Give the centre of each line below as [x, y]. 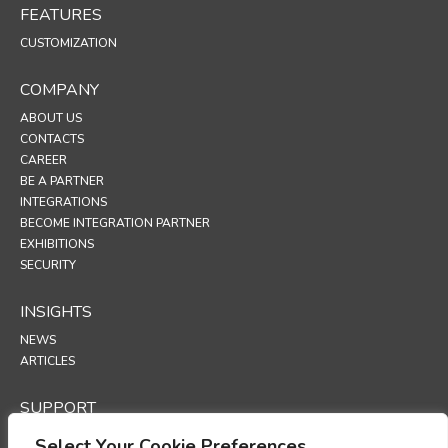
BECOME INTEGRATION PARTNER [115, 222]
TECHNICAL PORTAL [77, 435]
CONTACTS [52, 138]
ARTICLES [47, 360]
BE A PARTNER [62, 180]
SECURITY [48, 264]
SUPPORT [58, 407]
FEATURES [61, 14]
